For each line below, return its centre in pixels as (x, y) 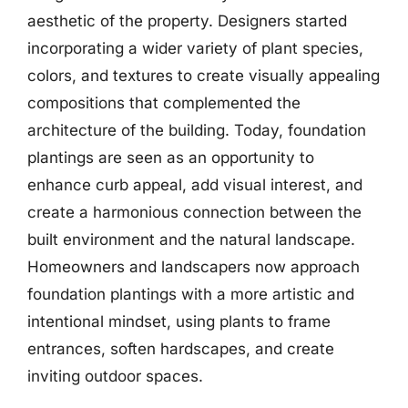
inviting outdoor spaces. (115, 376)
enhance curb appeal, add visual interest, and (195, 184)
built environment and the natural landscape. (191, 239)
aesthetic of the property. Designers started (187, 20)
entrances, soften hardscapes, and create (181, 348)
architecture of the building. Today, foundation (197, 130)
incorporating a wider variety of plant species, (195, 48)
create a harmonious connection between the (194, 212)
